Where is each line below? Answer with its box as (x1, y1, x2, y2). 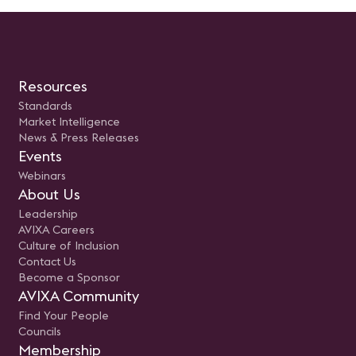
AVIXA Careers (18, 222, 95, 238)
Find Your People (18, 308, 109, 323)
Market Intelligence (18, 114, 120, 130)
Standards (18, 99, 72, 114)
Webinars (18, 168, 66, 184)
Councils (18, 324, 61, 339)
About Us (18, 185, 80, 204)
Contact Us (18, 254, 76, 269)
